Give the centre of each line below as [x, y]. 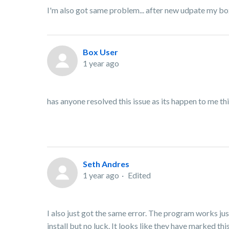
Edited [139, 175]
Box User [100, 52]
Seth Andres [106, 164]
